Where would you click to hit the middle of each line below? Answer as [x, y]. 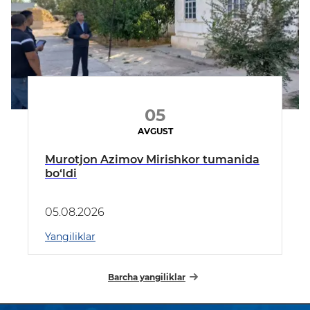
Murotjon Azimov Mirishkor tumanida [152, 160]
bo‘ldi [61, 174]
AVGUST [155, 131]
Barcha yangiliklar [147, 277]
